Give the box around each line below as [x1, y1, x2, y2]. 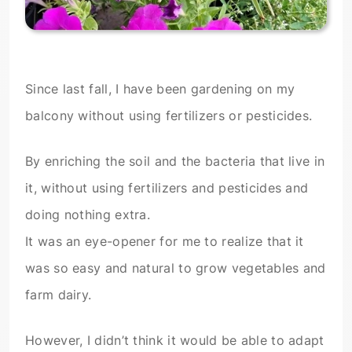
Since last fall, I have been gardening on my [25, 81, 295, 97]
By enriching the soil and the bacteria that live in [25, 153, 325, 170]
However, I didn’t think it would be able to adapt [25, 332, 324, 349]
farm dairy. [25, 287, 92, 303]
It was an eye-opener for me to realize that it [25, 233, 304, 250]
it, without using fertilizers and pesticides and [25, 180, 309, 196]
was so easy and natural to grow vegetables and [25, 260, 326, 277]
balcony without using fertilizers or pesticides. [25, 108, 313, 124]
